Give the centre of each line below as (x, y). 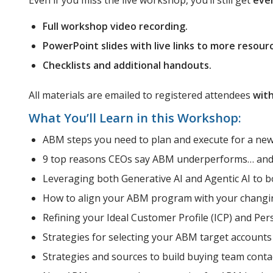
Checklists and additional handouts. (127, 65)
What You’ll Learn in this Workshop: (135, 118)
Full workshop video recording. (115, 26)
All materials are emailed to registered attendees (141, 95)
